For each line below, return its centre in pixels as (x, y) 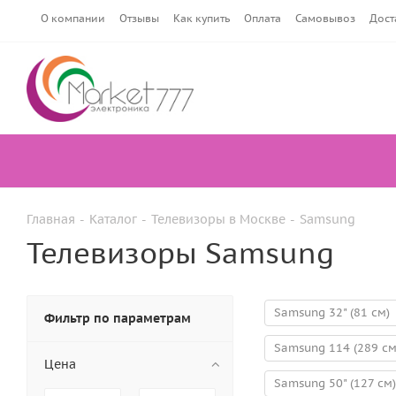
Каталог (113, 219)
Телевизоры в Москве (218, 219)
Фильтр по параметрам (118, 318)
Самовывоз (325, 18)
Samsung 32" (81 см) (332, 312)
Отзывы (139, 18)
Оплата (263, 18)
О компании (73, 18)
